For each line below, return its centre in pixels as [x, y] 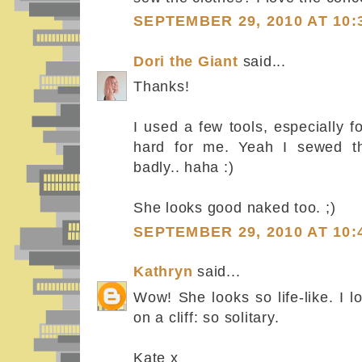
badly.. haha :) [184, 167]
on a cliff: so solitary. [206, 317]
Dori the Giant [186, 61]
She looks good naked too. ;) [235, 208]
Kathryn [163, 272]
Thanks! [162, 86]
